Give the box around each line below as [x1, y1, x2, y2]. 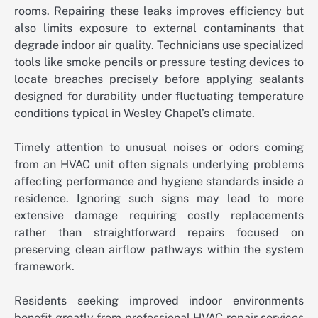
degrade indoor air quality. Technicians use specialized [14, 38, 304, 52]
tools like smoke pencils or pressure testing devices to [14, 55, 304, 69]
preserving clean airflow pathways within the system [14, 242, 304, 256]
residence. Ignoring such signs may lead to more [14, 191, 304, 205]
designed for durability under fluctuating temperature [14, 89, 304, 103]
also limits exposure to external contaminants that [14, 21, 304, 35]
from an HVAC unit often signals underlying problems [14, 157, 304, 171]
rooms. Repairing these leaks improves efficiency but [14, 4, 304, 18]
